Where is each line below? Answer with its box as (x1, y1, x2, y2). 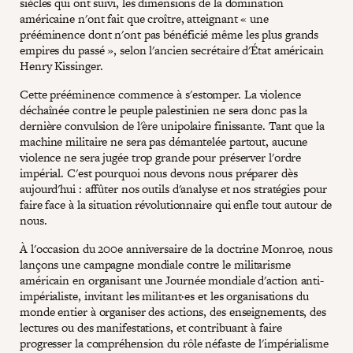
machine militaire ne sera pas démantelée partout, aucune (20, 132, 308, 150)
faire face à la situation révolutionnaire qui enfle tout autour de (20, 195, 333, 213)
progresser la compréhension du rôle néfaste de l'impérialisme (20, 334, 329, 351)
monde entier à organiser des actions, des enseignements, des (20, 303, 326, 320)
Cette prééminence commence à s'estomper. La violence (20, 85, 301, 102)
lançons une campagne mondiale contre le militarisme (20, 255, 291, 273)
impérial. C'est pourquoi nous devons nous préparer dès (20, 164, 298, 181)
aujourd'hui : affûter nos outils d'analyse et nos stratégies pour (20, 180, 327, 197)
